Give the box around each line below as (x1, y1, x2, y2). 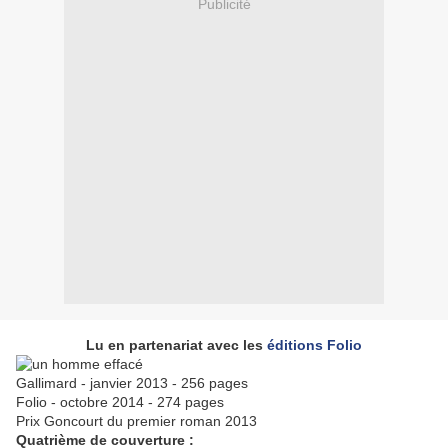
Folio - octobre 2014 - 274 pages (16, 394, 224, 411)
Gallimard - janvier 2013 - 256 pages (16, 375, 248, 392)
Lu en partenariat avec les (86, 337, 267, 354)
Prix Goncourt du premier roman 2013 (16, 413, 257, 430)
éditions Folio (267, 337, 362, 354)
